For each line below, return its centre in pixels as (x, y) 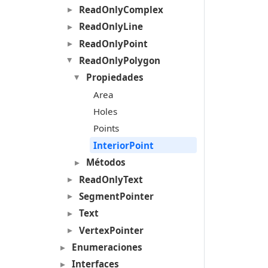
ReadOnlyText (111, 179)
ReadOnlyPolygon (119, 60)
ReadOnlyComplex (121, 9)
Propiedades (115, 77)
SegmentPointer (116, 196)
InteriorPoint (123, 145)
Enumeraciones (107, 247)
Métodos (106, 162)
